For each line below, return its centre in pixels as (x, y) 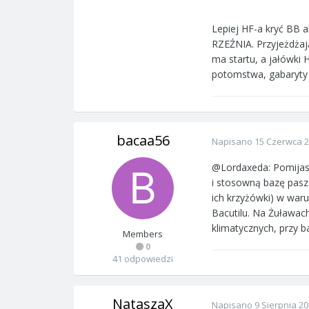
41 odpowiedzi (143, 259)
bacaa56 (143, 140)
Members (143, 234)
